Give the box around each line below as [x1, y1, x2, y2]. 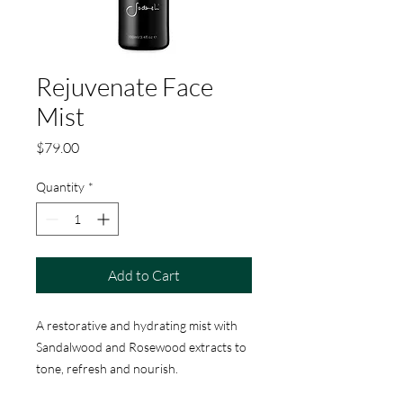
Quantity [36, 179, 85, 194]
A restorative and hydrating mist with [36, 318, 237, 333]
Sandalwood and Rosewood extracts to [36, 339, 246, 354]
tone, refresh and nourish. [36, 361, 181, 376]
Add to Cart [108, 266, 180, 284]
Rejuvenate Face [36, 71, 213, 102]
